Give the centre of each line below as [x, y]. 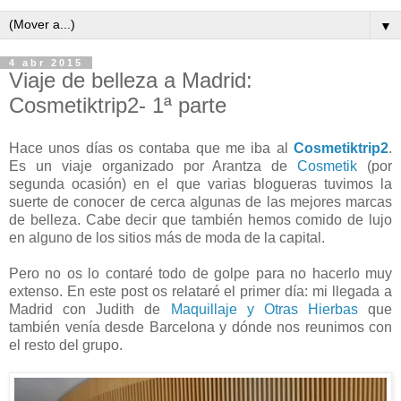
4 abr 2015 [46, 63]
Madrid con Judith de [90, 309]
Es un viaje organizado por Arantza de [154, 166]
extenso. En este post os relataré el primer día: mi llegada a [200, 291]
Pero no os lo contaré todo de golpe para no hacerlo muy [200, 273]
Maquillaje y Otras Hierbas [264, 309]
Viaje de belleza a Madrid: [131, 80]
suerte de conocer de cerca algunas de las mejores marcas [200, 201]
